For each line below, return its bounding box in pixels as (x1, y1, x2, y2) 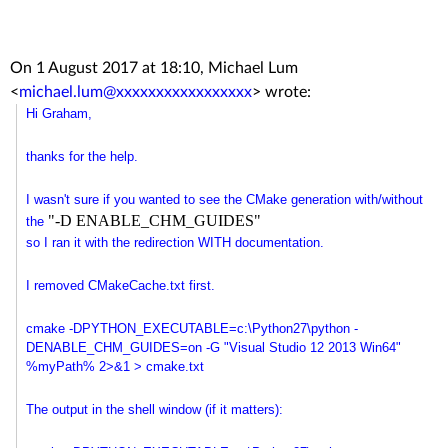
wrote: (261, 83, 311, 100)
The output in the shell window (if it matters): (25, 401, 283, 417)
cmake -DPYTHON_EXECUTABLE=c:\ (25, 320, 252, 336)
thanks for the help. (25, 148, 138, 164)
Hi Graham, (25, 105, 92, 121)
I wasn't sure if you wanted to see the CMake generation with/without (25, 191, 423, 207)
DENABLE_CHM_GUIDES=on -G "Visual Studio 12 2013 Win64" (25, 339, 401, 355)
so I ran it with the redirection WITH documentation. (25, 234, 324, 250)
